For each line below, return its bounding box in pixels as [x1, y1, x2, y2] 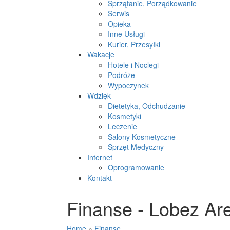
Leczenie [108, 121, 137, 131]
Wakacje [87, 49, 114, 60]
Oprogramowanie [108, 162, 164, 172]
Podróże [108, 70, 135, 80]
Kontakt [87, 172, 112, 183]
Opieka [108, 18, 131, 29]
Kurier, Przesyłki [108, 39, 160, 49]
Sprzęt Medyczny [108, 142, 164, 152]
